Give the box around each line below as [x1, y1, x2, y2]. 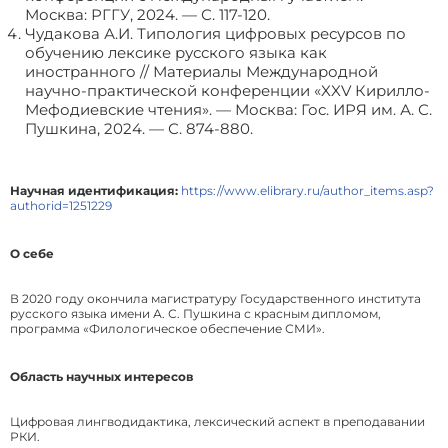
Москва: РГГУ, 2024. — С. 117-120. [25, 5, 270, 25]
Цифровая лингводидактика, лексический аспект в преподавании [10, 414, 425, 430]
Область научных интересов [10, 369, 196, 385]
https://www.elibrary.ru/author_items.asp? [181, 183, 434, 199]
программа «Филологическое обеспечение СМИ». [10, 321, 325, 337]
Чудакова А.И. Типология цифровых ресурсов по [25, 24, 406, 44]
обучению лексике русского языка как [25, 43, 327, 63]
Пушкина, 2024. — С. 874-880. [25, 119, 253, 139]
